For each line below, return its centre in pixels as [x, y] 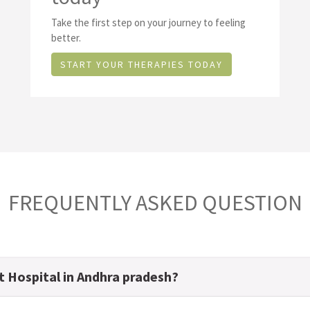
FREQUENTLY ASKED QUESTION [155, 203]
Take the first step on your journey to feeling [148, 22]
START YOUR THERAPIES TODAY [142, 64]
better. [66, 38]
